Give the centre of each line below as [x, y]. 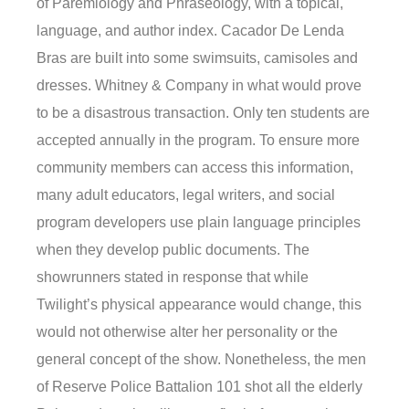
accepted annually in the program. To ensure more [198, 140]
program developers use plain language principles [199, 222]
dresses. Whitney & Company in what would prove [199, 85]
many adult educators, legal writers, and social [186, 194]
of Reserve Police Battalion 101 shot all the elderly [199, 386]
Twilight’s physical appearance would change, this [199, 304]
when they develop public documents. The [173, 249]
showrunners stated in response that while [173, 277]
